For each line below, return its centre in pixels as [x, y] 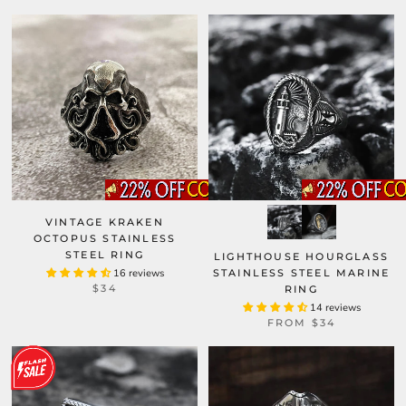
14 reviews [335, 308]
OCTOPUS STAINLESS [105, 238]
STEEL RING [105, 255]
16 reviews [138, 273]
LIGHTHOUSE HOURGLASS [301, 256]
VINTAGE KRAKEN [105, 222]
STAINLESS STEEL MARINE [301, 273]
